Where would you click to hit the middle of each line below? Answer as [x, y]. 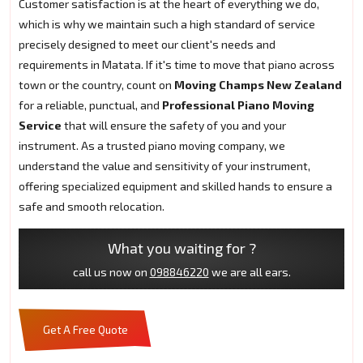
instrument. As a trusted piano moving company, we [152, 146]
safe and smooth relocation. [92, 207]
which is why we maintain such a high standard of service [167, 24]
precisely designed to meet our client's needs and [147, 45]
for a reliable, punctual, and [90, 105]
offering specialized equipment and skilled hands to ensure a [175, 186]
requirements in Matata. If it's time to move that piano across [177, 65]
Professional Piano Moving [238, 105]
